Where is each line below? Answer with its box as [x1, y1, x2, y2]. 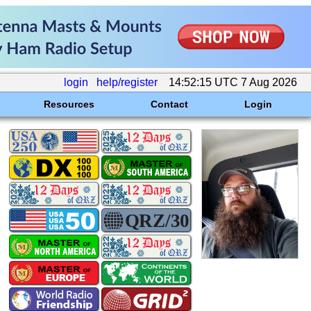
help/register [96, 76, 158, 88]
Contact [150, 99, 188, 110]
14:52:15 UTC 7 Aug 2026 [166, 76, 300, 88]
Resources [43, 99, 94, 110]
